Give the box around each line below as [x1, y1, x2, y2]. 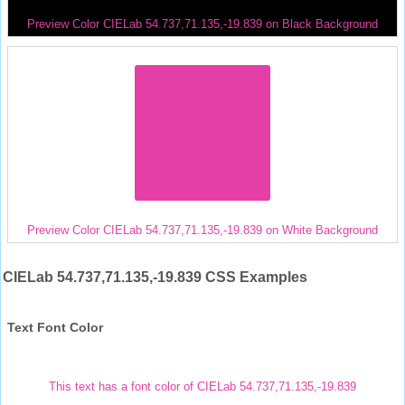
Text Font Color [7, 319, 103, 334]
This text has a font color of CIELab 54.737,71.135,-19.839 [49, 379, 356, 393]
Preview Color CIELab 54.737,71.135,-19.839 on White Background [27, 222, 378, 237]
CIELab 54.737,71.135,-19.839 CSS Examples [3, 268, 307, 285]
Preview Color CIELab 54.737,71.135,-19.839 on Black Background [27, 16, 378, 31]
